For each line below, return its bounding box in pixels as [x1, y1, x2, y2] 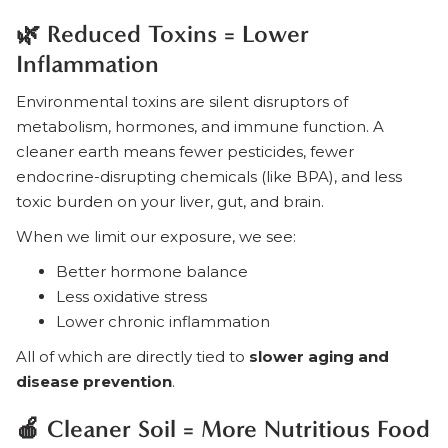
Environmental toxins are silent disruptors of [16, 91, 348, 111]
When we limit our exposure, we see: [16, 226, 296, 246]
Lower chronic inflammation [56, 311, 270, 331]
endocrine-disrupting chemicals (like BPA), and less [16, 166, 402, 186]
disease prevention [16, 371, 172, 391]
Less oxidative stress [56, 286, 207, 306]
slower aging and [249, 346, 389, 366]
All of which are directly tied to [16, 346, 249, 366]
